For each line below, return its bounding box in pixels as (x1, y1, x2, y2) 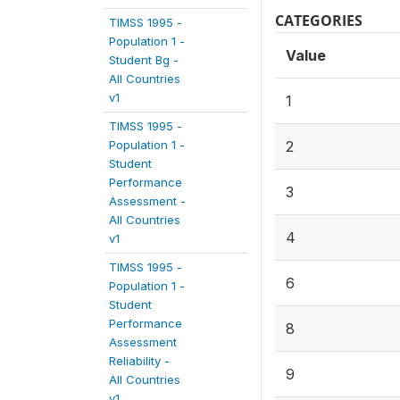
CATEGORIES (275, 11, 362, 30)
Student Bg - (109, 53, 179, 67)
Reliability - (109, 354, 170, 368)
